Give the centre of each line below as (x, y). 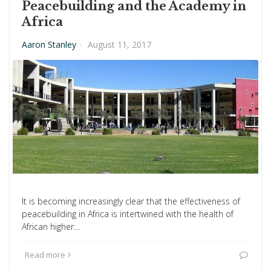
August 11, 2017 (119, 44)
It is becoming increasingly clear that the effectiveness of (131, 201)
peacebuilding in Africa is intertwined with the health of (128, 214)
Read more (45, 255)
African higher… (51, 227)
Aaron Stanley (49, 44)
